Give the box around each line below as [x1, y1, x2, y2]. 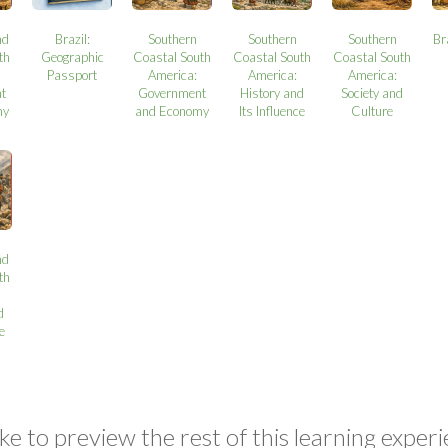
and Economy [135, 102, 210, 119]
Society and [341, 84, 404, 101]
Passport [47, 66, 98, 83]
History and [240, 84, 305, 101]
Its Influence [239, 102, 306, 119]
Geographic [40, 48, 104, 65]
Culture [351, 102, 394, 119]
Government [138, 84, 207, 101]
